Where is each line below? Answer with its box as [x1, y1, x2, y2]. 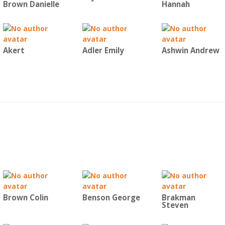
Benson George [82, 192, 140, 203]
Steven [162, 200, 188, 210]
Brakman [162, 192, 195, 203]
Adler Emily [82, 45, 124, 56]
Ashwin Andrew [162, 45, 219, 56]
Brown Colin [3, 192, 48, 203]
